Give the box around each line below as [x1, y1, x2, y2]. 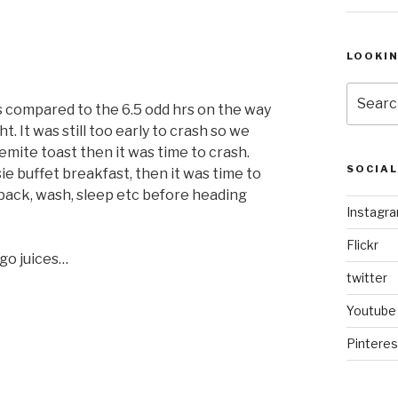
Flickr [346, 236, 378, 252]
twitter [346, 269, 387, 285]
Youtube [346, 302, 396, 318]
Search [345, 83, 392, 99]
